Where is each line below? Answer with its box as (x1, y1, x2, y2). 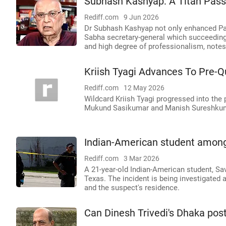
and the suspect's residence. (84, 183, 180, 192)
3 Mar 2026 (124, 154, 159, 162)
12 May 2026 (124, 84, 164, 92)
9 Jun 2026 (124, 13, 159, 21)
